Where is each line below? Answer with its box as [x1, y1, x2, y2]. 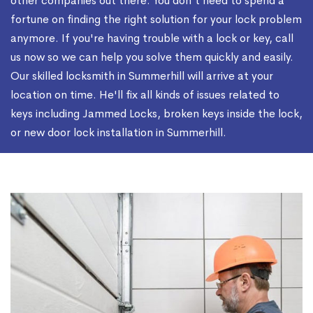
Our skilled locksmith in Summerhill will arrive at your [10, 68, 273, 84]
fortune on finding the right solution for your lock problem [10, 12, 302, 27]
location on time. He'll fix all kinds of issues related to [10, 87, 279, 103]
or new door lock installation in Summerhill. [10, 125, 226, 140]
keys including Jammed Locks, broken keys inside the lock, [10, 106, 303, 122]
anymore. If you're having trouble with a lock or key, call [10, 31, 293, 46]
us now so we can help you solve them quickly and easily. [10, 50, 293, 65]
